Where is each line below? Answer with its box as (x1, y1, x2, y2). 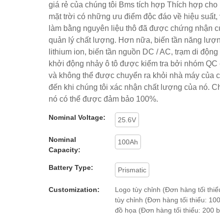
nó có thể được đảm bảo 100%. (49, 94, 158, 103)
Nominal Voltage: (49, 113, 106, 121)
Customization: (49, 185, 100, 193)
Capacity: (49, 145, 81, 154)
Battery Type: (49, 163, 93, 171)
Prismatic (118, 165, 146, 174)
